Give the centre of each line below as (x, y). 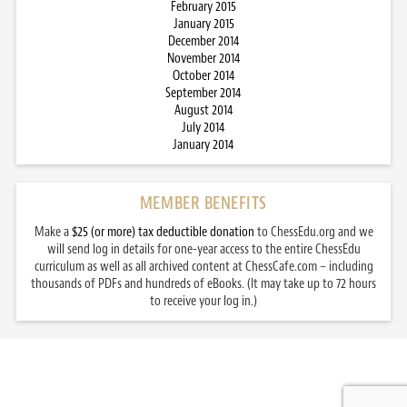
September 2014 (203, 93)
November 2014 (203, 58)
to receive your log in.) (203, 301)
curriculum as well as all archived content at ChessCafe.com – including (203, 266)
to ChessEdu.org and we (313, 232)
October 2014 (203, 75)
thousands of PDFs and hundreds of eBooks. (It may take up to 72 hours (203, 283)
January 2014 (203, 144)
